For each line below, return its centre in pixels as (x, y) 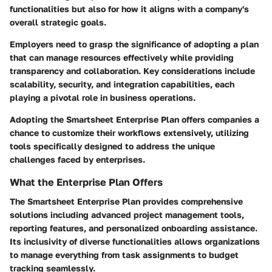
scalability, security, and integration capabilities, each (122, 84)
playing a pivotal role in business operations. (103, 97)
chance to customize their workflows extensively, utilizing (129, 132)
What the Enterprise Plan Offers (86, 182)
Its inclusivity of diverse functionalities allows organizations (135, 242)
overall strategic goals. (58, 22)
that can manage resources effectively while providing (122, 57)
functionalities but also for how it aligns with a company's (129, 8)
